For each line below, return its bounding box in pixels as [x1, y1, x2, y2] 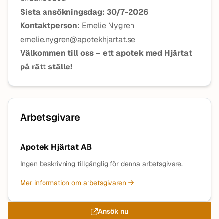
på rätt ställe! [20, 62, 72, 72]
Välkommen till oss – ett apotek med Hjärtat [20, 48, 192, 58]
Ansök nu [98, 207, 128, 216]
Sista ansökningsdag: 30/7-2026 [20, 7, 149, 17]
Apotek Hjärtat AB [20, 142, 92, 152]
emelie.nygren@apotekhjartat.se [20, 34, 135, 44]
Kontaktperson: [20, 21, 82, 31]
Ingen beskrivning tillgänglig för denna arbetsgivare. [20, 159, 183, 168]
